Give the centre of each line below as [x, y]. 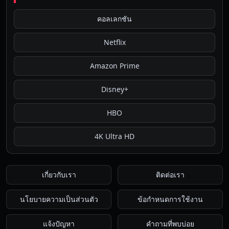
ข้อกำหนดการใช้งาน [170, 199]
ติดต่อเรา [170, 175]
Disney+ [114, 89]
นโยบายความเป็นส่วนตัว [59, 199]
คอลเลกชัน [114, 19]
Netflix [114, 42]
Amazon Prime [114, 66]
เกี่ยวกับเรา [59, 175]
